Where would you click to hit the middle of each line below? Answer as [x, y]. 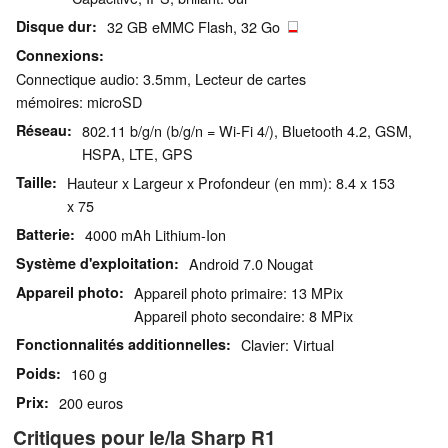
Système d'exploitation [95, 263]
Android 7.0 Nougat [251, 264]
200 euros [91, 403]
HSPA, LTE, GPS [137, 154]
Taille [34, 182]
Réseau [41, 130]
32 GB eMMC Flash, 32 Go [197, 27]
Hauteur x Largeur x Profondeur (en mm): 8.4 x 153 [231, 183]
